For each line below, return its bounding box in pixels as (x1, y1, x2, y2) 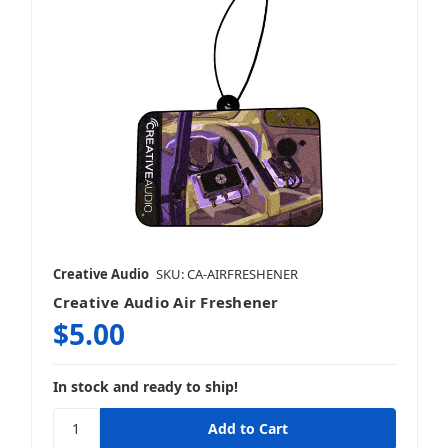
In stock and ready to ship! (52, 376, 238, 396)
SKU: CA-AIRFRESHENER (155, 264, 298, 283)
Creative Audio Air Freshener (52, 291, 279, 312)
